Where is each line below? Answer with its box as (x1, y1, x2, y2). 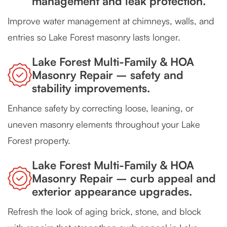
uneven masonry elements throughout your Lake (8, 119, 200, 130)
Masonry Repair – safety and (32, 68, 183, 82)
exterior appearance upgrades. (32, 184, 192, 199)
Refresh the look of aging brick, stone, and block (8, 206, 201, 217)
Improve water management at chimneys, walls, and (8, 15, 214, 27)
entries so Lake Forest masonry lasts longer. (8, 31, 180, 43)
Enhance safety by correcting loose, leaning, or (8, 102, 194, 114)
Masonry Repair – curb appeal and (32, 171, 216, 185)
